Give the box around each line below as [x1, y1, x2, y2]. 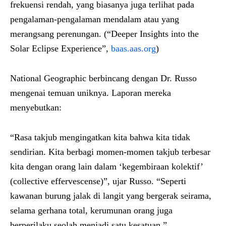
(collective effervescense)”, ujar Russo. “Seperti [10, 176, 186, 186]
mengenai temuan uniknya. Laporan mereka [10, 87, 171, 98]
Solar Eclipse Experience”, [10, 43, 111, 53]
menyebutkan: [10, 102, 62, 112]
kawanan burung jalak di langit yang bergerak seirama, [10, 190, 211, 201]
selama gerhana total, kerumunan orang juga [10, 205, 173, 215]
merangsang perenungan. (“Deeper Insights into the [10, 28, 199, 39]
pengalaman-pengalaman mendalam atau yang [10, 14, 179, 24]
